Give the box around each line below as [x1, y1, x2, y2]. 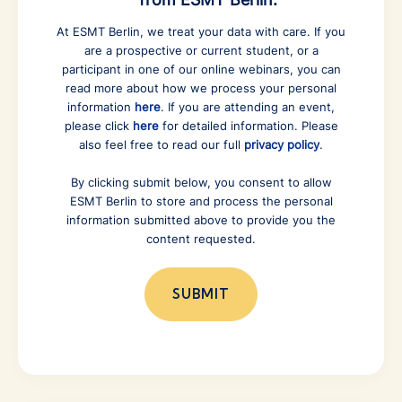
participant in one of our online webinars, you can [61, 61, 341, 76]
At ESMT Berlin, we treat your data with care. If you [57, 23, 345, 39]
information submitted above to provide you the [66, 212, 336, 227]
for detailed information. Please [158, 118, 338, 133]
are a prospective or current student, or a [83, 42, 319, 57]
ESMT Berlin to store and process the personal [69, 193, 333, 208]
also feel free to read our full [79, 136, 244, 152]
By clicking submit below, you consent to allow [70, 174, 332, 189]
